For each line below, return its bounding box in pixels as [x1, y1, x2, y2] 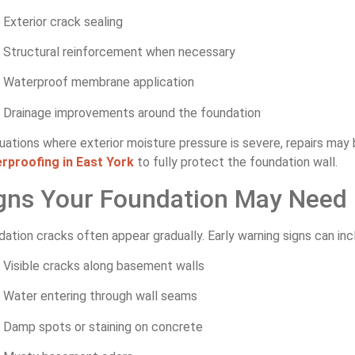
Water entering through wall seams [3, 288, 197, 304]
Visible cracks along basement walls [3, 258, 204, 273]
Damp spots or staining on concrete [3, 319, 203, 334]
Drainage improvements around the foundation [3, 105, 261, 120]
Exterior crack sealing [3, 13, 123, 29]
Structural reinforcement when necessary [3, 44, 235, 59]
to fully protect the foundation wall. [134, 155, 338, 170]
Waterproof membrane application [3, 74, 194, 90]
